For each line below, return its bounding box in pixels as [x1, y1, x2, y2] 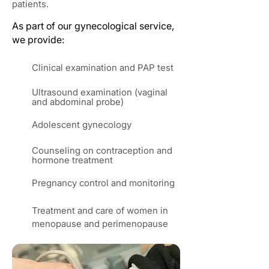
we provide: [12, 34, 64, 46]
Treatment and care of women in [32, 205, 168, 216]
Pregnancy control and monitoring [32, 177, 175, 189]
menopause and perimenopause [32, 218, 168, 229]
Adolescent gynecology [32, 119, 131, 130]
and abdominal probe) [32, 96, 124, 107]
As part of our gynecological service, [12, 20, 174, 32]
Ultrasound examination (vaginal [32, 86, 168, 98]
